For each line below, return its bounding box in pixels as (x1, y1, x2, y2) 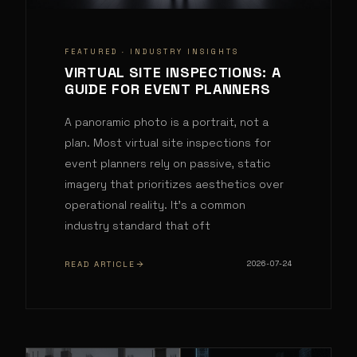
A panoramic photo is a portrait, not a (65, 115, 269, 130)
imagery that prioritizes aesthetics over (65, 177, 284, 192)
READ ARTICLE (65, 259, 135, 270)
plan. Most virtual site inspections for (65, 135, 271, 151)
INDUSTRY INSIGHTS (130, 47, 239, 57)
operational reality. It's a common (65, 198, 245, 213)
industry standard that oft (65, 218, 210, 233)
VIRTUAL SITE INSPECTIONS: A (65, 63, 281, 82)
